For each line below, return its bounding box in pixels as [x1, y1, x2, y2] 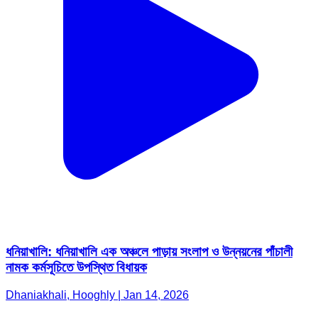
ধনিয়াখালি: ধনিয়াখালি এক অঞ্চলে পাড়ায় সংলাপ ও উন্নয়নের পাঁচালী [6, 162, 292, 177]
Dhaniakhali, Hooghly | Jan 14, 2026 [6, 206, 189, 219]
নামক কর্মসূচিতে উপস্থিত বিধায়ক [6, 177, 147, 193]
